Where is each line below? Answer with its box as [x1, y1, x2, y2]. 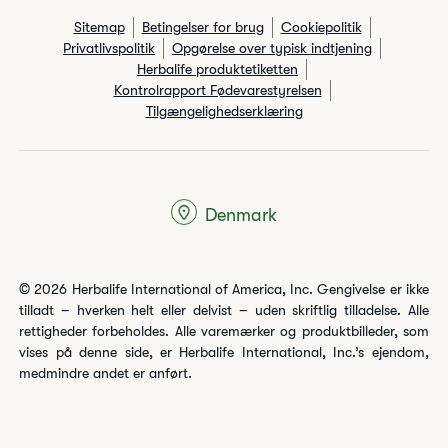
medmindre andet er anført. [19, 365, 193, 381]
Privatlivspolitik [63, 40, 155, 56]
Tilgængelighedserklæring [145, 103, 303, 119]
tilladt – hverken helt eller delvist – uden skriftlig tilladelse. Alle [19, 302, 429, 318]
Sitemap [73, 19, 125, 35]
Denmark [205, 204, 277, 225]
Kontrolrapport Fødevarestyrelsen [113, 82, 322, 98]
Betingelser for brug [141, 19, 264, 35]
